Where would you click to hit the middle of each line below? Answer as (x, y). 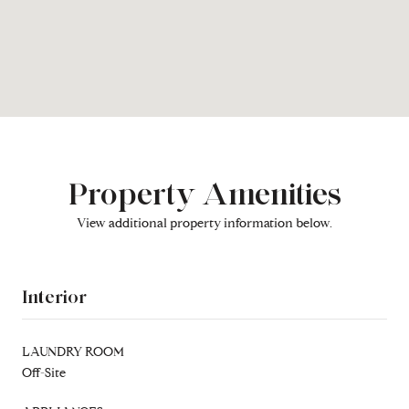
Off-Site (44, 372)
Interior (54, 296)
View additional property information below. (204, 223)
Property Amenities (204, 193)
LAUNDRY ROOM (73, 351)
